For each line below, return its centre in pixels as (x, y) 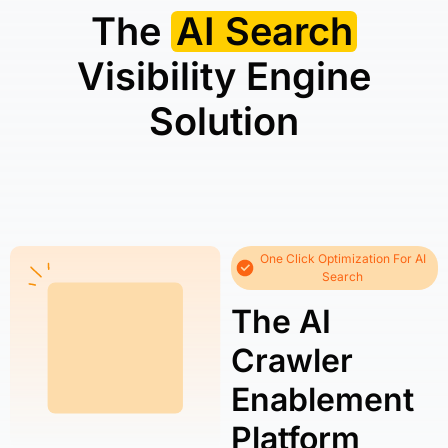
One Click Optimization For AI (342, 258)
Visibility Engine (224, 76)
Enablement (323, 399)
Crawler (292, 360)
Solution (224, 121)
